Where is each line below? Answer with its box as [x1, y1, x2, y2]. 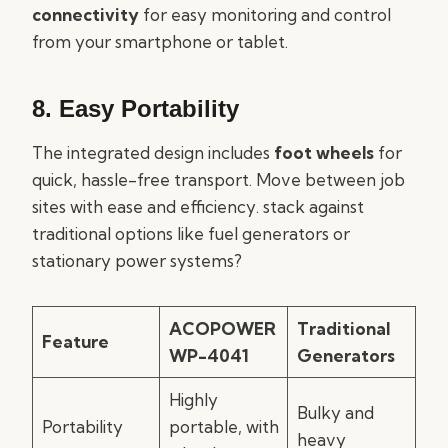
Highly [168, 389, 218, 410]
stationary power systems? [32, 250, 242, 271]
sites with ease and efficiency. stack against [32, 196, 364, 217]
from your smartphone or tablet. [32, 31, 288, 52]
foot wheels [274, 142, 374, 163]
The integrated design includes [32, 142, 274, 163]
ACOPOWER [168, 318, 276, 339]
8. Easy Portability [32, 95, 239, 122]
